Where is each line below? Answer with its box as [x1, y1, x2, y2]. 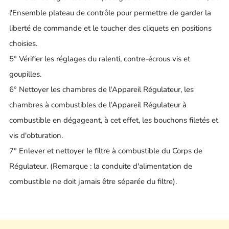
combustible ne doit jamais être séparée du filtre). [9, 176, 177, 187]
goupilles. [9, 68, 41, 79]
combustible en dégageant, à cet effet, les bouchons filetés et [9, 114, 218, 125]
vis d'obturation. [9, 130, 63, 141]
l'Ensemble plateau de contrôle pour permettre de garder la [9, 7, 211, 18]
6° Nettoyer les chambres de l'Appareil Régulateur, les [9, 84, 194, 95]
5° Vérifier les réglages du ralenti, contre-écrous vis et [9, 53, 190, 64]
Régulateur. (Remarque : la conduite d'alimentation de [9, 161, 192, 171]
